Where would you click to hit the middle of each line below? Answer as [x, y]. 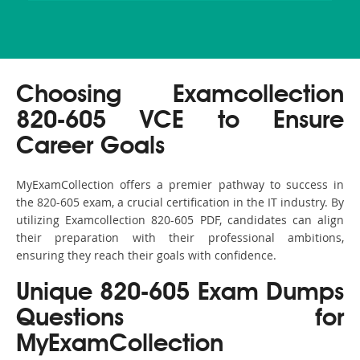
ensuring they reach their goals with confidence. [146, 256]
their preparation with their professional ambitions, [180, 238]
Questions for [180, 319]
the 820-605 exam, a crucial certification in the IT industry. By [180, 202]
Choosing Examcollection [180, 96]
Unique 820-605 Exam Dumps [180, 294]
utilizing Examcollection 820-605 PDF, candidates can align [180, 220]
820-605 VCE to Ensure [180, 122]
